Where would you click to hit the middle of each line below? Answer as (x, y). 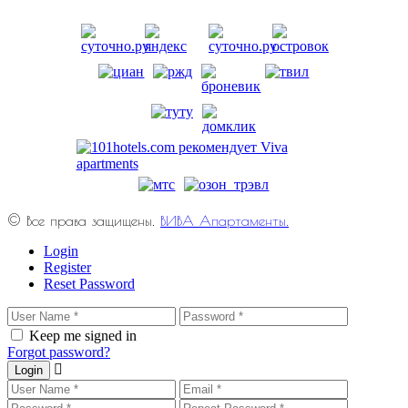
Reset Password (89, 283)
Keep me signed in (83, 335)
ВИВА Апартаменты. (224, 220)
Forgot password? (59, 352)
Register (67, 267)
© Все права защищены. (84, 220)
